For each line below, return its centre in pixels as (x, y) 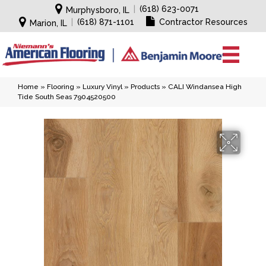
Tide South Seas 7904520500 (67, 97)
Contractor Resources (203, 22)
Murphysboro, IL (98, 10)
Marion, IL (48, 23)
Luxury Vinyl (102, 87)
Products (145, 87)
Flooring (61, 87)
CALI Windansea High (205, 87)
